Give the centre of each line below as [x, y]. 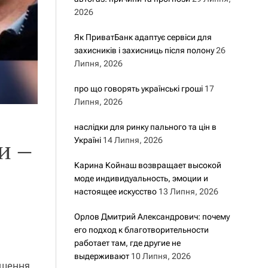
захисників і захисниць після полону [144, 50]
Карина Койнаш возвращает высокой [147, 165]
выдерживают [101, 256]
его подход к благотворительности [141, 230]
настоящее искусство [115, 191]
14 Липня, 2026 [133, 140]
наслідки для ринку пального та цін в [145, 127]
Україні [87, 140]
